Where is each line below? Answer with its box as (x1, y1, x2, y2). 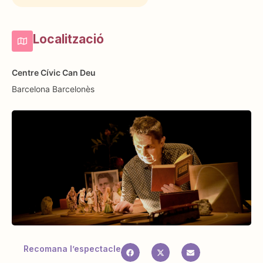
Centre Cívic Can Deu (12, 67, 96, 77)
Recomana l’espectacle (23, 244, 121, 254)
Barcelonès (52, 83, 95, 94)
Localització (33, 31, 104, 46)
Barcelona (12, 83, 50, 94)
